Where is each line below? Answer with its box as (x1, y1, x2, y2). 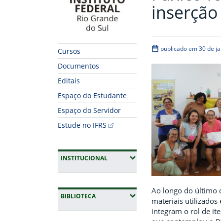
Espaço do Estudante (58, 91, 127, 101)
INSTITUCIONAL (61, 154, 108, 163)
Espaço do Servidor (58, 106, 121, 115)
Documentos (58, 61, 99, 71)
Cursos (58, 46, 80, 56)
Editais (58, 76, 80, 86)
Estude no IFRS (58, 120, 107, 130)
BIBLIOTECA (61, 192, 96, 201)
